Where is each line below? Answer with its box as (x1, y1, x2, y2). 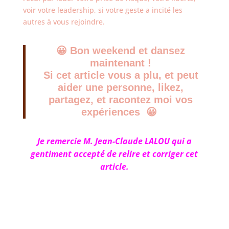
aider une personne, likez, (58, 82, 184, 93)
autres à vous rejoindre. (22, 17, 105, 27)
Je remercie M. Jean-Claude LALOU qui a (37, 135, 192, 147)
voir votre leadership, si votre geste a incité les (22, 5, 182, 15)
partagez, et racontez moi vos (49, 94, 193, 105)
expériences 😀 (81, 106, 161, 118)
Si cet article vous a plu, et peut (43, 70, 198, 81)
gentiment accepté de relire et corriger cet (31, 148, 198, 159)
